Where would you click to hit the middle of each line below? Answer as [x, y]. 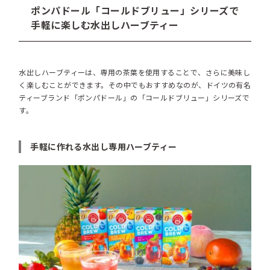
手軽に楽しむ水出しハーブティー [105, 25]
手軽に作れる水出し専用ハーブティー [104, 147]
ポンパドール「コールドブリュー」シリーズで [135, 11]
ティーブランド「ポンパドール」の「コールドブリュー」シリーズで [134, 98]
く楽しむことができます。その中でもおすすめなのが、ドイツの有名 [135, 85]
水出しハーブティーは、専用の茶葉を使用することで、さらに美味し [135, 72]
